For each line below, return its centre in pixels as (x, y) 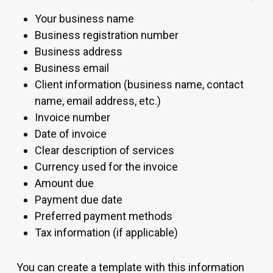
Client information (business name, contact (139, 85)
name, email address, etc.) (98, 101)
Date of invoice (71, 134)
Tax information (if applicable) (106, 233)
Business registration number (107, 35)
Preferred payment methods (104, 216)
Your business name (84, 19)
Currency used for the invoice (106, 167)
